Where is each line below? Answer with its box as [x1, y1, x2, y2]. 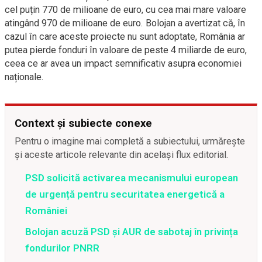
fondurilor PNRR [25, 242, 99, 254]
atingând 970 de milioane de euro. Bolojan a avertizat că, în [5, 18, 245, 29]
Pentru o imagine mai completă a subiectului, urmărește [15, 136, 245, 147]
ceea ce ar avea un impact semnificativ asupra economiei [5, 58, 242, 69]
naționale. [5, 71, 44, 82]
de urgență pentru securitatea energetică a [25, 188, 225, 200]
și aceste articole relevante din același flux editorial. [15, 149, 229, 160]
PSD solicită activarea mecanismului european [25, 172, 238, 184]
